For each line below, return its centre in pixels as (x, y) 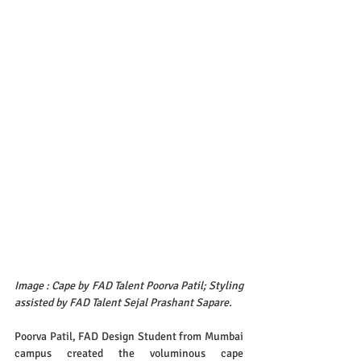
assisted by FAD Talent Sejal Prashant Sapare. (123, 302)
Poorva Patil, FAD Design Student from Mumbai (129, 336)
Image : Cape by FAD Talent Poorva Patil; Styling (129, 285)
